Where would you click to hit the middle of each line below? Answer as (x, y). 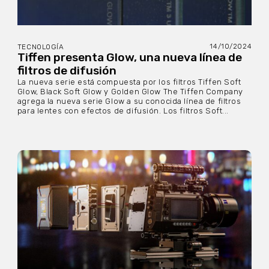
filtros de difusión (67, 70)
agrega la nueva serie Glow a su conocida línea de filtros (129, 101)
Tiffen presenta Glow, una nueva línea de (129, 57)
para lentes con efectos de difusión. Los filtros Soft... (123, 110)
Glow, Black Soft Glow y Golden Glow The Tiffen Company (130, 91)
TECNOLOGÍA (41, 47)
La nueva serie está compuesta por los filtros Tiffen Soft (129, 82)
